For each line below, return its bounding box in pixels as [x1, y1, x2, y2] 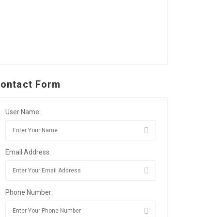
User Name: [5, 108, 41, 116]
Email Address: [5, 148, 51, 156]
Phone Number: [5, 188, 53, 196]
